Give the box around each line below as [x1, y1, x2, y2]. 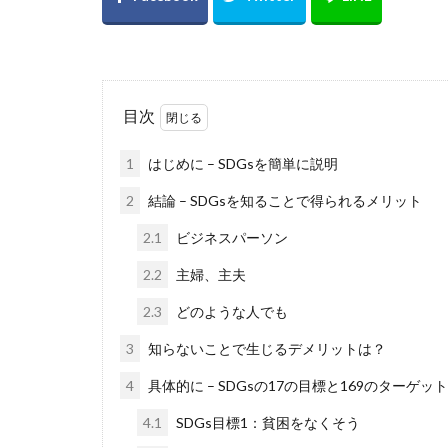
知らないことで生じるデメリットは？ [145, 339, 386, 357]
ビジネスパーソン [173, 228, 288, 246]
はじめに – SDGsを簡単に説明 [145, 154, 338, 172]
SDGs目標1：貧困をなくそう [173, 413, 360, 431]
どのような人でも [173, 302, 288, 320]
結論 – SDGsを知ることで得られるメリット [145, 191, 422, 209]
